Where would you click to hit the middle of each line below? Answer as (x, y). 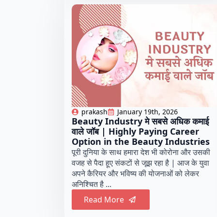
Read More (104, 200)
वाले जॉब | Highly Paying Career (135, 132)
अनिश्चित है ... (92, 184)
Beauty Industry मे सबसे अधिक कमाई (140, 121)
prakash (94, 112)
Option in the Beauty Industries (141, 142)
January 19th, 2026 (147, 112)
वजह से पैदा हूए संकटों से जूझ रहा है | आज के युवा (140, 163)
